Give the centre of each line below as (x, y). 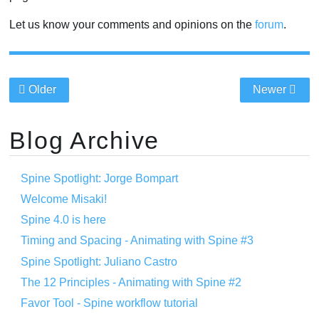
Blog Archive (85, 140)
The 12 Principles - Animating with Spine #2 (131, 282)
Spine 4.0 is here (64, 220)
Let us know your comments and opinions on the (132, 25)
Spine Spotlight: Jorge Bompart (100, 179)
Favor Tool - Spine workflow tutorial (110, 303)
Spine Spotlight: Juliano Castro (99, 261)
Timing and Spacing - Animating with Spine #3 (137, 241)
